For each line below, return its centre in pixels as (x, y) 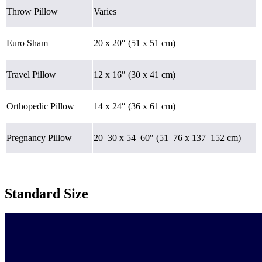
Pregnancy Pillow (39, 137)
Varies (105, 11)
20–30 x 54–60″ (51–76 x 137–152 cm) (167, 137)
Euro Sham (27, 43)
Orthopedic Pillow (40, 106)
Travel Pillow (31, 74)
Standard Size (46, 193)
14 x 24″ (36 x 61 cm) (135, 106)
